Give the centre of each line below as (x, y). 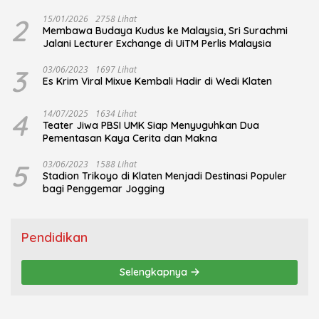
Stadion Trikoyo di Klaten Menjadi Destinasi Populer (165, 176)
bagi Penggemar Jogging (104, 189)
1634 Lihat (116, 114)
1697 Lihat (116, 70)
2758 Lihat (116, 19)
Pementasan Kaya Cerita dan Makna (130, 138)
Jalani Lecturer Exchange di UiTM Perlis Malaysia (157, 44)
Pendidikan (54, 238)
